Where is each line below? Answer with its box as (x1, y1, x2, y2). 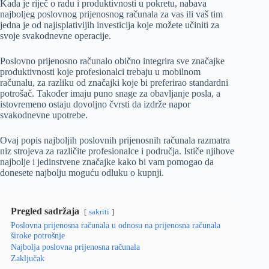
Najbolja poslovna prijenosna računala (11, 241, 140, 252)
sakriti (89, 207, 109, 216)
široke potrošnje (11, 230, 65, 240)
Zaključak (11, 253, 44, 263)
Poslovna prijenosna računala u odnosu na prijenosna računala (11, 220, 220, 230)
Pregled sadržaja (11, 205, 79, 216)
